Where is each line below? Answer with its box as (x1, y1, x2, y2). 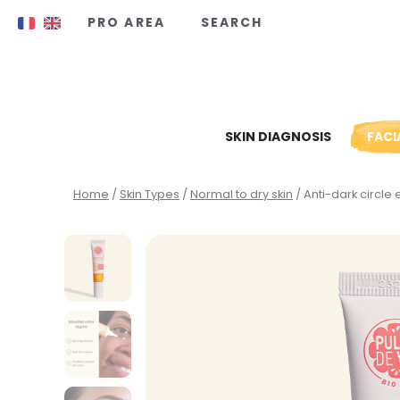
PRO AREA (87, 13, 165, 31)
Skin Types (120, 185, 179, 203)
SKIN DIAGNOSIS (225, 127, 331, 146)
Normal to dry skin (190, 185, 293, 203)
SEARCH (200, 13, 263, 31)
